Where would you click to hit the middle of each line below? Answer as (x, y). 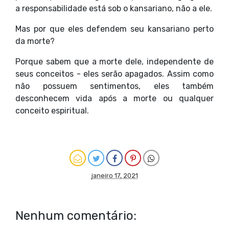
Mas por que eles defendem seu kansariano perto (114, 29)
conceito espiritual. (53, 110)
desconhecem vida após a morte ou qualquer (114, 98)
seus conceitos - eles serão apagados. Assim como (114, 74)
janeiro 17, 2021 (114, 175)
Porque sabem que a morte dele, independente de (114, 61)
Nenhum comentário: (76, 215)
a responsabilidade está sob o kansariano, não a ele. (114, 8)
